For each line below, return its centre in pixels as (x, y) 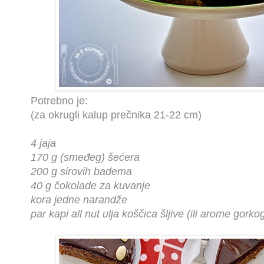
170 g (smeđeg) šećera (85, 158)
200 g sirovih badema (81, 172)
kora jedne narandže (79, 200)
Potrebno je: (59, 101)
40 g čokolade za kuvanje (90, 186)
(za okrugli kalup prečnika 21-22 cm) (116, 115)
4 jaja (43, 143)
